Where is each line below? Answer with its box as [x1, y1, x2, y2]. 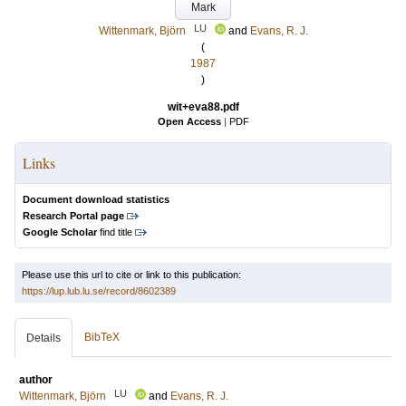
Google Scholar [23, 227, 97, 237]
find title [97, 227, 132, 237]
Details [26, 332, 61, 344]
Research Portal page [23, 210, 124, 221]
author [19, 373, 53, 386]
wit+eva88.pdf [167, 101, 239, 113]
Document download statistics [23, 194, 169, 205]
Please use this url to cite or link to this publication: [22, 269, 241, 280]
